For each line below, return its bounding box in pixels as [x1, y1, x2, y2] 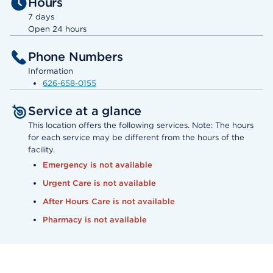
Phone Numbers [28, 49, 123, 65]
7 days [28, 12, 54, 22]
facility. [28, 145, 55, 155]
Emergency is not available [43, 160, 152, 170]
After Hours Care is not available [43, 197, 175, 207]
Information [28, 66, 73, 76]
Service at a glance [28, 104, 142, 119]
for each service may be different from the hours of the [28, 133, 244, 143]
